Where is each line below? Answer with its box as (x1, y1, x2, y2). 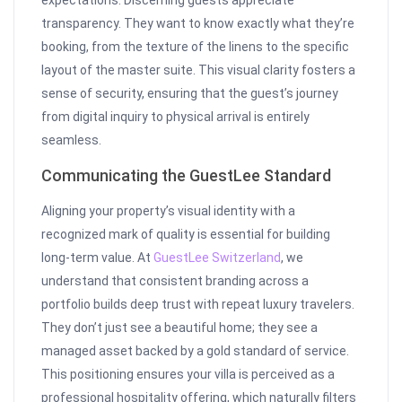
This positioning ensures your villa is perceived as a (41, 367, 336, 382)
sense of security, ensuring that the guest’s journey (41, 86, 339, 101)
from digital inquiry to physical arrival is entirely (41, 109, 310, 125)
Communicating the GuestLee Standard (41, 166, 332, 186)
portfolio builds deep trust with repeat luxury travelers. (41, 297, 355, 312)
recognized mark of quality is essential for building (41, 227, 331, 242)
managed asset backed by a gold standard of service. (41, 344, 350, 359)
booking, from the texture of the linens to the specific (41, 39, 350, 55)
